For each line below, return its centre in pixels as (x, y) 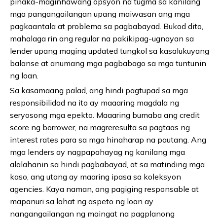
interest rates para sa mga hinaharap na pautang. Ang (108, 140)
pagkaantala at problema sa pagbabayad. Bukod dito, (107, 26)
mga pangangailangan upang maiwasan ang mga (100, 14)
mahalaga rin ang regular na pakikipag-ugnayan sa (102, 39)
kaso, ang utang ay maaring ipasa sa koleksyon (95, 177)
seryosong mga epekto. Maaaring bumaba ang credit (105, 115)
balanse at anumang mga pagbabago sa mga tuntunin (108, 63)
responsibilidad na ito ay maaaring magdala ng (94, 103)
